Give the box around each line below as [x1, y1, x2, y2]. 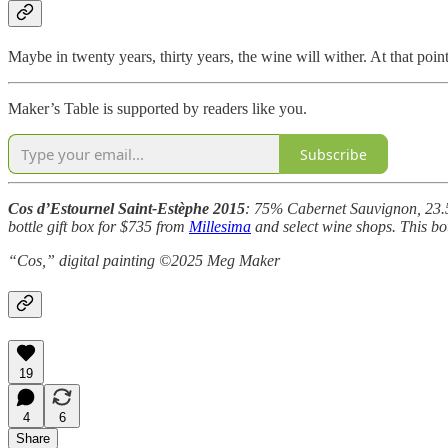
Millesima [189, 218, 251, 236]
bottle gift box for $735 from [8, 218, 189, 236]
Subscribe [300, 144, 367, 164]
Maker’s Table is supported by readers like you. [8, 100, 307, 118]
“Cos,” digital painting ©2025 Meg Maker [8, 252, 280, 270]
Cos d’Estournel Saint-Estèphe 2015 [8, 200, 245, 218]
